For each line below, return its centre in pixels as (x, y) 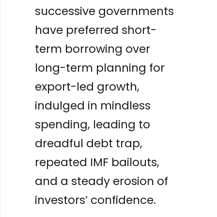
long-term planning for (100, 68)
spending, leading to (93, 124)
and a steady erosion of (101, 181)
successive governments (104, 11)
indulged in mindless (93, 106)
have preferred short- (96, 30)
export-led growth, (87, 87)
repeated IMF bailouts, (97, 162)
